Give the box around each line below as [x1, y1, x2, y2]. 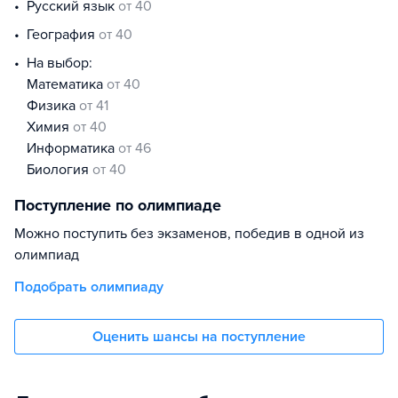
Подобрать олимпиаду [14, 278, 163, 296]
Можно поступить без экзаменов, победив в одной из [14, 225, 364, 243]
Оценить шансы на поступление [92, 328, 306, 346]
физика [38, 97, 79, 115]
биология [35, 161, 92, 179]
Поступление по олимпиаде [14, 195, 221, 215]
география [32, 26, 99, 44]
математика [38, 76, 107, 93]
